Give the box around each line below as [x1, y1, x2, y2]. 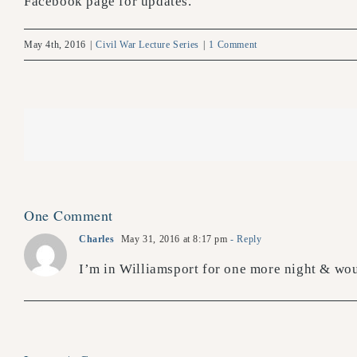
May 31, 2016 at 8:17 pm [118, 233, 228, 245]
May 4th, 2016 [24, 39, 86, 50]
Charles [79, 233, 115, 245]
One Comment [24, 206, 113, 225]
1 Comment [209, 39, 257, 50]
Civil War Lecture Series [96, 39, 199, 50]
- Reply [227, 233, 262, 245]
